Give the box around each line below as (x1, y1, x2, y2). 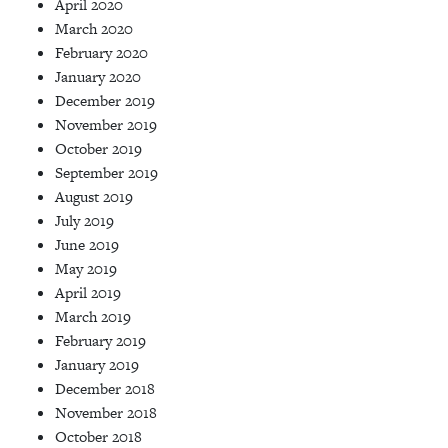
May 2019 (55, 257, 117, 279)
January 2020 (55, 65, 141, 87)
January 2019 (55, 353, 139, 375)
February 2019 (55, 329, 146, 351)
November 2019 (55, 113, 157, 135)
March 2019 (55, 305, 131, 327)
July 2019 (55, 209, 114, 231)
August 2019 (55, 185, 133, 207)
